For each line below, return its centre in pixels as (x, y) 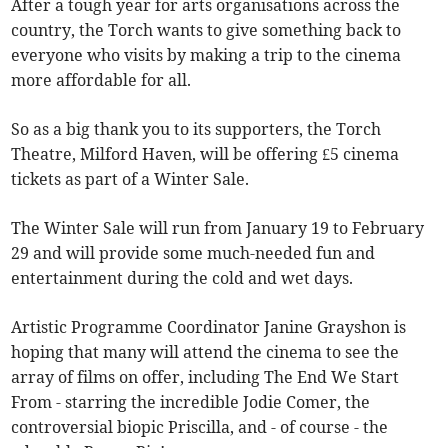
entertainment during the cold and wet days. (182, 278)
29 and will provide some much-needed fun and (193, 253)
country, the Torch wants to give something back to (206, 30)
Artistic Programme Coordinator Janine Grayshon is (209, 327)
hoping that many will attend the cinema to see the (205, 352)
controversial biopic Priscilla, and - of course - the (200, 427)
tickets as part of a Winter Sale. (130, 179)
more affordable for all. (101, 80)
